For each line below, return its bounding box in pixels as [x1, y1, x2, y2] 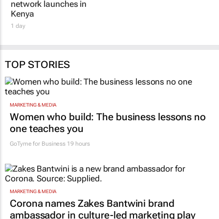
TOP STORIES [5, 70, 70, 82]
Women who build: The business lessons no [10, 122, 206, 134]
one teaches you [10, 133, 84, 146]
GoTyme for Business [10, 151, 66, 158]
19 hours [66, 151, 90, 158]
